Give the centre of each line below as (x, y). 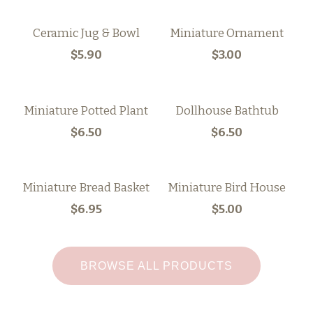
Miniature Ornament (227, 34)
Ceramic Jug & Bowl (86, 34)
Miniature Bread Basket (86, 187)
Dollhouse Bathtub (227, 110)
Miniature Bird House (227, 187)
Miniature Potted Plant (86, 110)
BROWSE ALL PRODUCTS (156, 265)
